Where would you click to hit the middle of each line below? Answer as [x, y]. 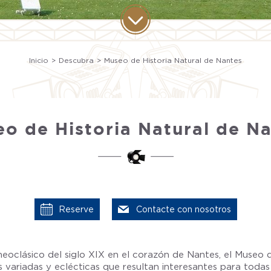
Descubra [76, 60]
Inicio [39, 60]
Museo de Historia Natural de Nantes [173, 60]
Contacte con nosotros [183, 209]
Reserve [76, 209]
